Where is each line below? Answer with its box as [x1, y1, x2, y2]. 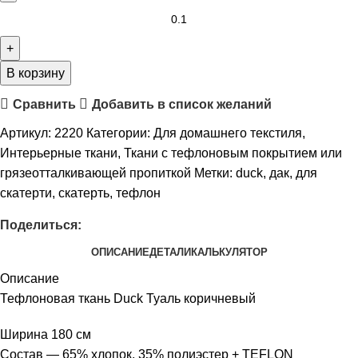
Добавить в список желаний [91, 97, 272, 111]
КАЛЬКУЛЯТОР [190, 245, 268, 258]
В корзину [6, 66, 65, 80]
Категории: [86, 126, 150, 140]
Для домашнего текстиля [153, 126, 302, 140]
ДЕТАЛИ [149, 245, 191, 258]
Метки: [194, 166, 233, 180]
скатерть [58, 186, 109, 200]
